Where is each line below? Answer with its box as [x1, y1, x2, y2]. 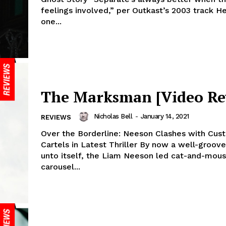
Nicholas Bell [93, 112, 132, 121]
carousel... [41, 162, 80, 172]
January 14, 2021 [140, 112, 189, 121]
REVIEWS [41, 114, 71, 122]
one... [41, 17, 62, 27]
